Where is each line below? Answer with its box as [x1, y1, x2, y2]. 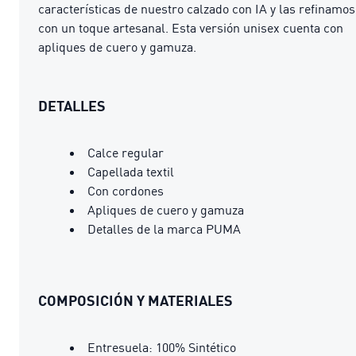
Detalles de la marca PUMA [87, 220, 241, 237]
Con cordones [87, 182, 164, 199]
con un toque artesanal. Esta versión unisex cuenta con [38, 19, 343, 36]
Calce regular [87, 144, 164, 161]
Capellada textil [87, 163, 174, 180]
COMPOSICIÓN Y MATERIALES [38, 291, 233, 309]
